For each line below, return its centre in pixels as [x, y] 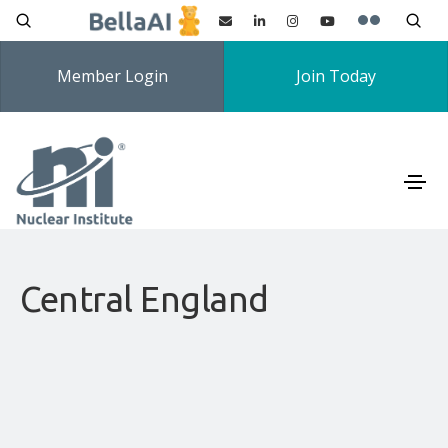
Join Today [335, 76]
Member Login [112, 76]
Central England [144, 299]
